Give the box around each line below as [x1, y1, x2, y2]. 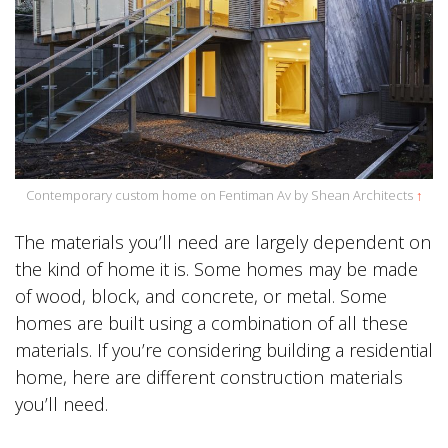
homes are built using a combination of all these [15, 311, 408, 336]
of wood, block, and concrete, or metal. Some [15, 284, 387, 309]
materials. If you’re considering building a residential [15, 338, 433, 363]
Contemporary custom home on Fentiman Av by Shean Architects [25, 186, 416, 205]
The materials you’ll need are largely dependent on [15, 230, 431, 255]
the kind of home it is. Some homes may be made [15, 257, 418, 282]
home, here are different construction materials [15, 365, 403, 390]
